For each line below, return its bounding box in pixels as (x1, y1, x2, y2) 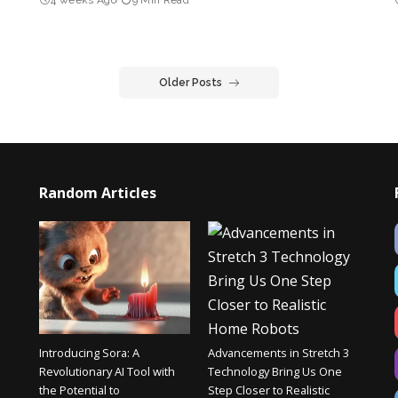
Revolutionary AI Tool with (38, 363, 175, 380)
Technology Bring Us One (207, 363, 342, 380)
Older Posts (159, 76, 222, 89)
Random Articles (38, 182, 156, 203)
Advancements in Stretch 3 (207, 345, 349, 362)
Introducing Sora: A (38, 345, 139, 362)
